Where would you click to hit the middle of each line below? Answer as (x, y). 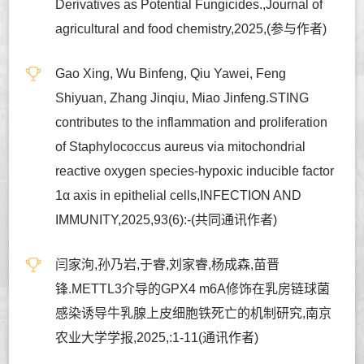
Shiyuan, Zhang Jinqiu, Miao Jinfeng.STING (182, 97)
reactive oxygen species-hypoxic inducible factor (195, 171)
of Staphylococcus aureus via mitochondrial (181, 146)
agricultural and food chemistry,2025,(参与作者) (191, 28)
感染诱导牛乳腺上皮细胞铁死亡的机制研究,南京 (194, 313)
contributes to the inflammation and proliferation (192, 122)
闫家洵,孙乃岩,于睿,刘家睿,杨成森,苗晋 (168, 264)
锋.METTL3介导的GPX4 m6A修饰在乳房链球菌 (193, 288)
